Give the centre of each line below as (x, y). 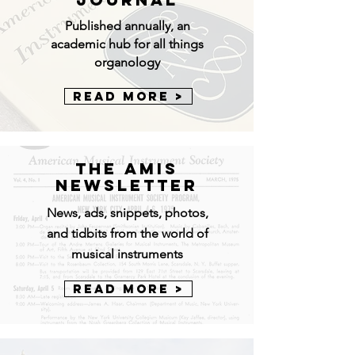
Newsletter (127, 185)
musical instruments (127, 254)
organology (127, 62)
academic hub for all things (127, 44)
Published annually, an (127, 26)
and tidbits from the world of (127, 233)
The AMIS (127, 168)
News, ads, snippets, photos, (127, 213)
